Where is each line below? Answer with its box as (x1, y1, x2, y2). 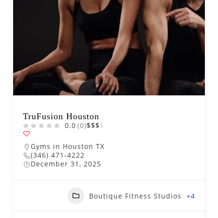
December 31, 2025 (31, 159, 101, 168)
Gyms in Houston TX (31, 142, 105, 151)
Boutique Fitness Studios (89, 191, 182, 200)
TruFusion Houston (23, 111, 99, 121)
